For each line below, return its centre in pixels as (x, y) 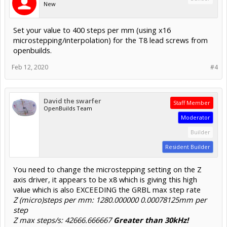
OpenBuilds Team (68, 108)
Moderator (196, 117)
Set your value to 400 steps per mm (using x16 (92, 30)
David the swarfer (72, 101)
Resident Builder (188, 146)
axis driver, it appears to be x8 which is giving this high (105, 179)
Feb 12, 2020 (30, 67)
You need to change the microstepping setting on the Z (107, 169)
